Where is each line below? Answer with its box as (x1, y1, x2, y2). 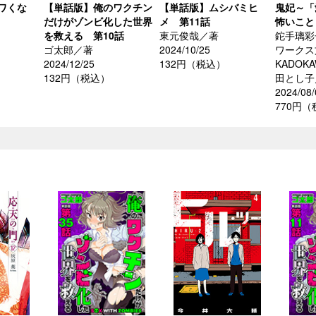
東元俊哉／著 (159, 28, 219, 43)
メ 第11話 (159, 14, 210, 29)
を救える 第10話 (44, 28, 124, 43)
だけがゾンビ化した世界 (44, 14, 152, 29)
